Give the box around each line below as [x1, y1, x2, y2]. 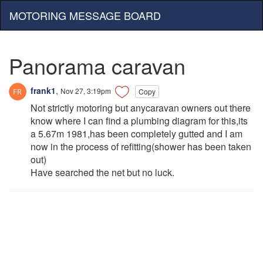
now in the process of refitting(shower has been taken [31, 140, 251, 154]
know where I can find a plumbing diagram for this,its [31, 114, 248, 128]
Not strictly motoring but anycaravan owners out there [31, 101, 251, 115]
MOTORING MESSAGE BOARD [9, 8, 161, 23]
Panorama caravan [9, 50, 186, 80]
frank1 [28, 84, 56, 96]
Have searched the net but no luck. [31, 166, 174, 180]
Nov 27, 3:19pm [60, 85, 111, 96]
